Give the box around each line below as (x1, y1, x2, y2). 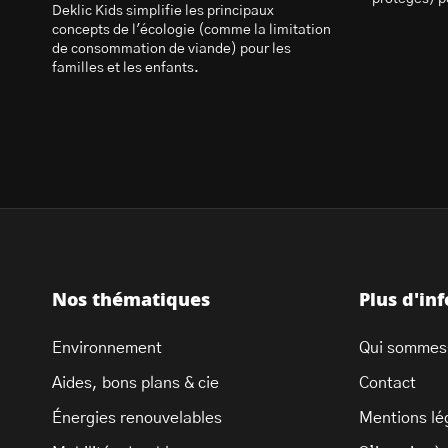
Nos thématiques (52, 292, 210, 310)
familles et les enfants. (52, 61, 199, 75)
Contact (359, 375, 417, 391)
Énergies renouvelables (52, 410, 222, 426)
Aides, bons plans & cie (52, 375, 219, 391)
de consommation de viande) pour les (52, 42, 291, 56)
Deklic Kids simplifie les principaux (52, 4, 274, 18)
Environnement (52, 340, 162, 356)
